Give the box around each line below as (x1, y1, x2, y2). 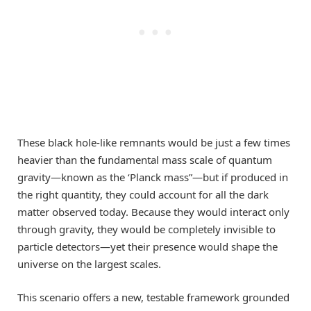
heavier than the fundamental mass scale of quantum (17, 153, 272, 167)
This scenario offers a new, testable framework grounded (17, 290, 289, 305)
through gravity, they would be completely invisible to (17, 222, 276, 237)
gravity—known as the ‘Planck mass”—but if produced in (17, 170, 288, 185)
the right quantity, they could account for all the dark (17, 187, 269, 202)
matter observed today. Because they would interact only (17, 205, 289, 219)
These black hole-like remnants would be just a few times (17, 135, 290, 150)
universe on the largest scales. (17, 257, 161, 271)
